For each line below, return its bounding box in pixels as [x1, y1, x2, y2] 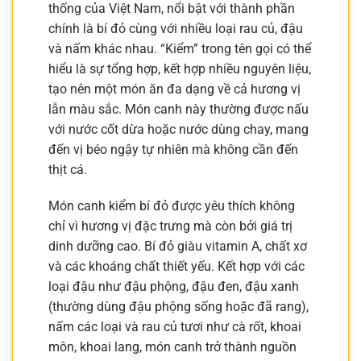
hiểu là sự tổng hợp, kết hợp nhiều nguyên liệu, [48, 60, 311, 77]
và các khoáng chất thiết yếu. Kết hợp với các [48, 259, 305, 275]
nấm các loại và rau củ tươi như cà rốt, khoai [48, 319, 301, 335]
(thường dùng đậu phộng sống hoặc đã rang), [48, 299, 309, 315]
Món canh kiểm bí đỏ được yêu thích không [48, 198, 295, 214]
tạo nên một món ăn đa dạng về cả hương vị [48, 81, 301, 97]
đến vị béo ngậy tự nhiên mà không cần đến [48, 141, 298, 157]
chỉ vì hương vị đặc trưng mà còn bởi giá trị [48, 218, 293, 234]
